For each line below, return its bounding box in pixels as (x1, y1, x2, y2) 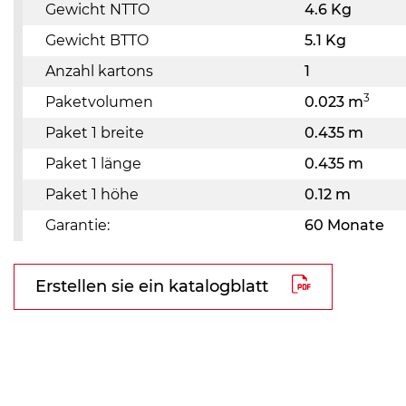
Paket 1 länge (45, 155, 141, 172)
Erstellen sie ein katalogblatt (35, 276, 268, 296)
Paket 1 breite (45, 124, 144, 141)
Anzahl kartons (45, 63, 153, 80)
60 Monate (304, 217, 384, 234)
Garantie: (45, 217, 110, 234)
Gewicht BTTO (45, 32, 149, 49)
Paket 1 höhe (45, 186, 139, 203)
